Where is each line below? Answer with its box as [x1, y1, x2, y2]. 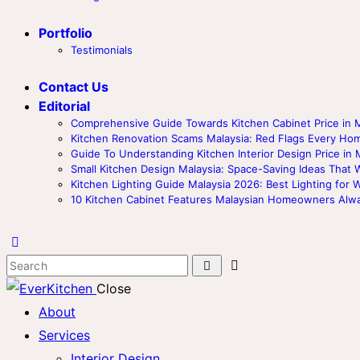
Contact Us [39, 78, 108, 95]
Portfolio [39, 24, 92, 41]
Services [39, 327, 90, 344]
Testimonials [71, 43, 133, 56]
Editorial [39, 97, 90, 114]
